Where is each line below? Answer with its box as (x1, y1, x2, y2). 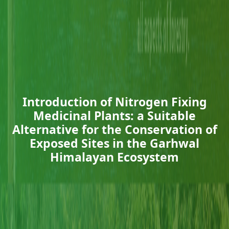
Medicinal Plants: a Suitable (33, 107, 196, 124)
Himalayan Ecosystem (50, 148, 179, 165)
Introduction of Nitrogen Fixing (22, 93, 207, 110)
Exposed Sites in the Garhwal (30, 134, 199, 151)
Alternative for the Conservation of (12, 121, 217, 138)
